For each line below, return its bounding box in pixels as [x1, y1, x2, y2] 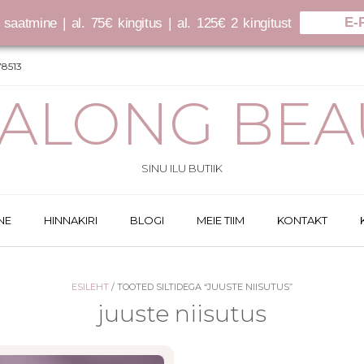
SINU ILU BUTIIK [141, 162, 223, 175]
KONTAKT [277, 214, 327, 227]
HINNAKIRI [44, 214, 97, 227]
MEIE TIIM [197, 214, 245, 227]
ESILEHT [71, 281, 109, 292]
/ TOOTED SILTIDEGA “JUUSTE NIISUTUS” [109, 281, 292, 292]
